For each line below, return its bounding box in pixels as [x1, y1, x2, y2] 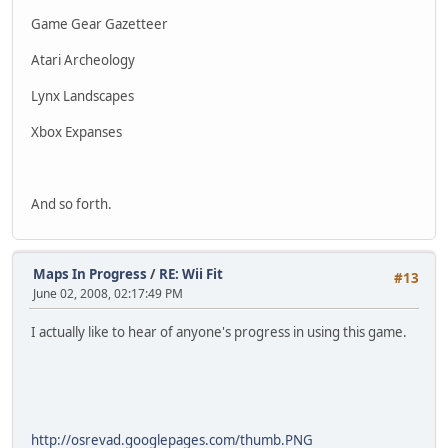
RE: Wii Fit [159, 265, 223, 284]
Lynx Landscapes [31, 86, 134, 105]
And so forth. [31, 194, 112, 213]
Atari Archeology [31, 50, 135, 69]
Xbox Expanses [31, 122, 122, 141]
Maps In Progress [33, 265, 147, 284]
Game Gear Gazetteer [31, 14, 168, 33]
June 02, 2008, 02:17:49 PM [33, 285, 183, 303]
